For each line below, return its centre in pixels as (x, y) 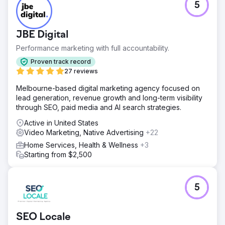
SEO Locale (43, 217)
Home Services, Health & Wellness (82, 145)
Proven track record (61, 62)
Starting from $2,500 (58, 154)
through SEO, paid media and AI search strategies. (99, 107)
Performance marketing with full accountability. (93, 48)
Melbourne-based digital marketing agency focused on (108, 88)
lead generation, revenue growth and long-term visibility (109, 97)
